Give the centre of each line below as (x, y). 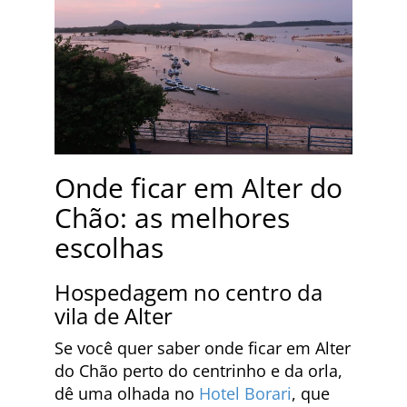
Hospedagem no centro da (189, 293)
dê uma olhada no (127, 394)
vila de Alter (114, 316)
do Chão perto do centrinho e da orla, (199, 371)
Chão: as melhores (172, 218)
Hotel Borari (245, 394)
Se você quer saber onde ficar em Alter (203, 348)
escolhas (109, 248)
